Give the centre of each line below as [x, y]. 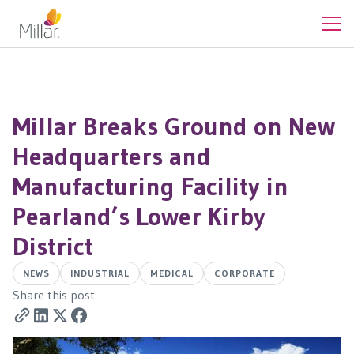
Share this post [54, 295]
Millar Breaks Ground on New [174, 126]
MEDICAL [172, 273]
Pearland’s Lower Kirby [139, 216]
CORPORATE [245, 273]
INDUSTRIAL [100, 273]
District [53, 246]
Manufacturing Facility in [151, 186]
